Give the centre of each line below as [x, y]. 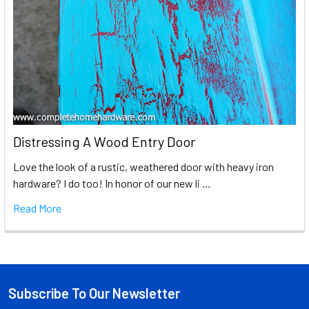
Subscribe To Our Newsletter [94, 293]
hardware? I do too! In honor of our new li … [112, 183]
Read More [37, 208]
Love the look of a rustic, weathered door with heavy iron [143, 167]
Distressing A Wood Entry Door [104, 142]
